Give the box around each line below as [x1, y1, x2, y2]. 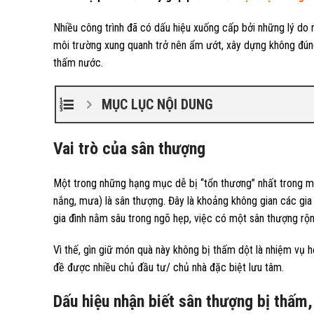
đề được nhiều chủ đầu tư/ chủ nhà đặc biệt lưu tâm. [53, 261, 284, 274]
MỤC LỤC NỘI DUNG [101, 96, 213, 113]
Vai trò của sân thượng [53, 139, 205, 158]
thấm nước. [53, 56, 103, 69]
